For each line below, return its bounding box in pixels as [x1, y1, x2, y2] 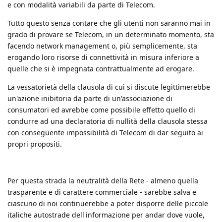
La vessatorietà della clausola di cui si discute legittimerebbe [7, 82, 210, 92]
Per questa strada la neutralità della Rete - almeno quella [7, 175, 198, 185]
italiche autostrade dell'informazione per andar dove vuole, [7, 210, 205, 220]
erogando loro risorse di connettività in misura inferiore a [7, 52, 199, 62]
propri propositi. [7, 139, 62, 149]
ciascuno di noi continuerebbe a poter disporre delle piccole [7, 198, 208, 208]
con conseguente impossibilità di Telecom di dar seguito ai [7, 127, 203, 137]
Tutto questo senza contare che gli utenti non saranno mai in [7, 18, 211, 28]
